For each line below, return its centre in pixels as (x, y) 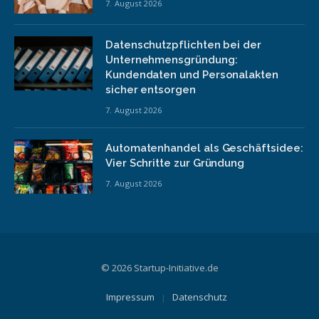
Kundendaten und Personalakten (192, 75)
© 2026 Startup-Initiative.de (159, 268)
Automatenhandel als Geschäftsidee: (204, 148)
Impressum (130, 297)
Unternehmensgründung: (172, 60)
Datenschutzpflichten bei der (183, 45)
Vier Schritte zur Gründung (175, 163)
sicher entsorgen (151, 90)
